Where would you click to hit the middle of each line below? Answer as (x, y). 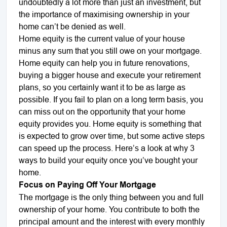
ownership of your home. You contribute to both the (109, 209)
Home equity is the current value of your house (102, 38)
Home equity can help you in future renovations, (104, 63)
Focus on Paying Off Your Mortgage (87, 184)
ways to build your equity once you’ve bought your (108, 160)
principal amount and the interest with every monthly (112, 221)
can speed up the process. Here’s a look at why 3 (107, 148)
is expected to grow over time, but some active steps (112, 136)
